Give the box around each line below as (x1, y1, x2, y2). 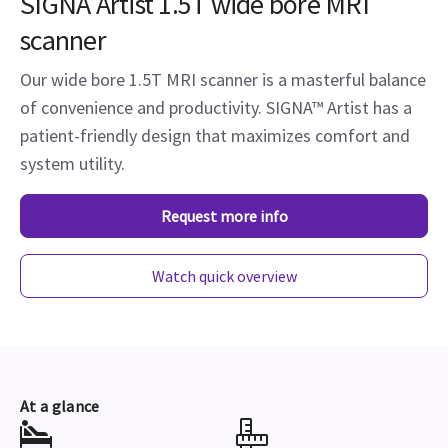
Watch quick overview (151, 266, 297, 286)
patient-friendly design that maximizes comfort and (20, 124, 410, 147)
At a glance (20, 396, 100, 416)
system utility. (20, 152, 125, 175)
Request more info (160, 206, 288, 226)
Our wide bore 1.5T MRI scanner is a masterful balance (20, 68, 426, 91)
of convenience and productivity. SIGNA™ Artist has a (20, 96, 412, 119)
